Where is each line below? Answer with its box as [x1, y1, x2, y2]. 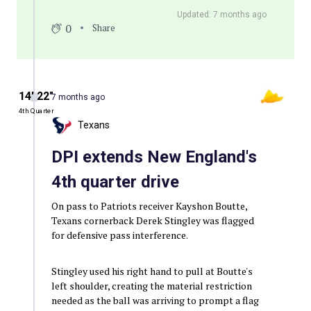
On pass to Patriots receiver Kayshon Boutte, [51, 199, 247, 212]
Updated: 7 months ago [177, 9, 267, 19]
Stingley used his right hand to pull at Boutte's [51, 264, 253, 278]
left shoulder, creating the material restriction [51, 278, 252, 292]
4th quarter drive [51, 171, 179, 192]
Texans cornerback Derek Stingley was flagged [51, 213, 254, 227]
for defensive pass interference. [51, 228, 188, 242]
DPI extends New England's [51, 146, 257, 167]
